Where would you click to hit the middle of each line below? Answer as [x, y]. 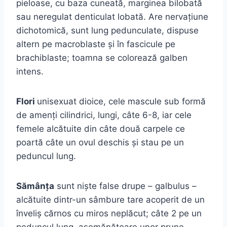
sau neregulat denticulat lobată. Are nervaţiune [112, 16]
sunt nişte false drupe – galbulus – [125, 186]
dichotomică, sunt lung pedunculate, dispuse [107, 30]
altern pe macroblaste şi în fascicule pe [96, 44]
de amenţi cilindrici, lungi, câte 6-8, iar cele [104, 115]
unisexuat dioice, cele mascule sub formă [121, 101]
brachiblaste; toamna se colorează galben [102, 58]
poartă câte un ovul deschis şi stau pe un [100, 142]
